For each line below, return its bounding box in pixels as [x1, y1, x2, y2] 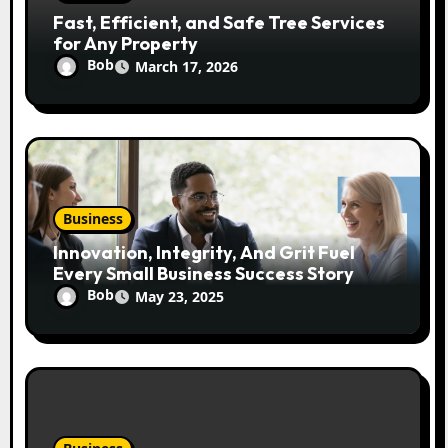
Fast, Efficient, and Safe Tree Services [53, 10, 386, 34]
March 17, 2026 [135, 56, 239, 76]
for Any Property [53, 31, 199, 55]
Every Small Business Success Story [53, 261, 355, 285]
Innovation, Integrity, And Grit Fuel [53, 240, 356, 264]
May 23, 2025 [135, 286, 225, 306]
